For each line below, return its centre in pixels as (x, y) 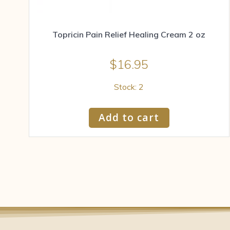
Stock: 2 (129, 87)
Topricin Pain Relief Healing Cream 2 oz (129, 34)
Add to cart (129, 118)
